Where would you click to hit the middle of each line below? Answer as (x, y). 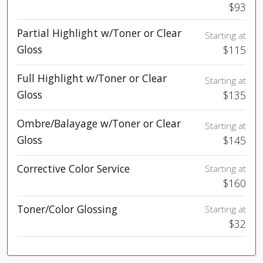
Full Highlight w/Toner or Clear (92, 78)
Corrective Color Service (73, 169)
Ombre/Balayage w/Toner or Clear (99, 124)
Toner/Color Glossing (67, 209)
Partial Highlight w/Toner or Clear (99, 33)
